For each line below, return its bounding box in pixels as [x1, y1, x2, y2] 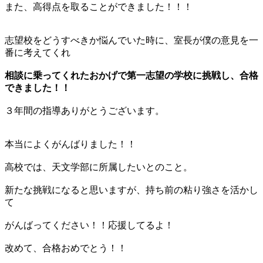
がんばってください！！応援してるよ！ [5, 220, 174, 231]
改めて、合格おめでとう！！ [5, 243, 127, 254]
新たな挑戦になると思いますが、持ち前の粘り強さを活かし [5, 185, 258, 195]
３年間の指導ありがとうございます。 [5, 106, 164, 116]
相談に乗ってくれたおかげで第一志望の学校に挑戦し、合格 [5, 70, 258, 81]
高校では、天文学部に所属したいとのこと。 [5, 162, 193, 173]
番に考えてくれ [5, 48, 70, 58]
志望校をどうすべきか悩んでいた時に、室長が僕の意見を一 [5, 35, 258, 46]
